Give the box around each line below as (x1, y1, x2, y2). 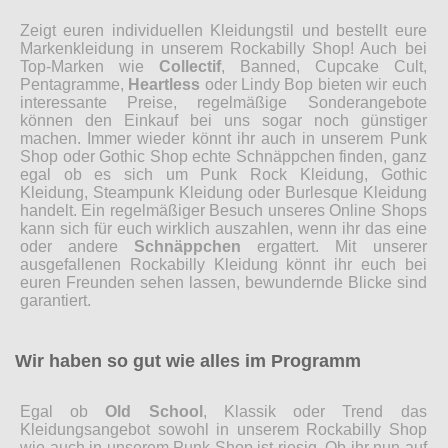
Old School (105, 403, 203, 421)
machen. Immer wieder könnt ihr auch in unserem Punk (20, 130, 427, 148)
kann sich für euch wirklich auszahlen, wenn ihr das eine (20, 220, 427, 238)
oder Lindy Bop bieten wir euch (200, 76, 427, 94)
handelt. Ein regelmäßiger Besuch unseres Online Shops (20, 202, 427, 220)
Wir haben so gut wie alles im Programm (15, 351, 361, 372)
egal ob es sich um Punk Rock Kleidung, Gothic (20, 166, 427, 184)
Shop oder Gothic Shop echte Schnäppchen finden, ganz (20, 148, 427, 166)
